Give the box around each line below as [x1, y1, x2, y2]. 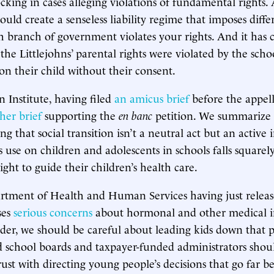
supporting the [42, 107, 119, 122]
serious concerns [13, 204, 92, 219]
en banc [119, 107, 152, 122]
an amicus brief [114, 90, 189, 105]
